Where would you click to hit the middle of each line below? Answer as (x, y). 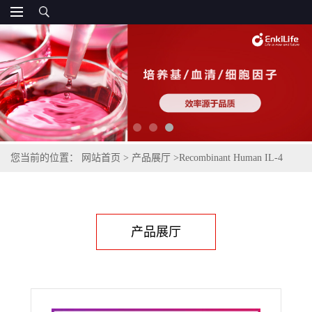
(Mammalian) (37, 186)
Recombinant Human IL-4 (231, 158)
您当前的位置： (46, 158)
